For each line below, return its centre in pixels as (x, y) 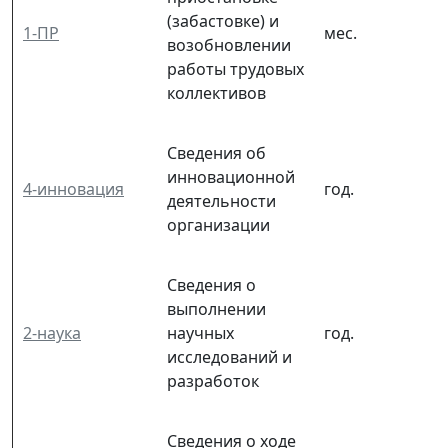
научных (200, 332)
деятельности (221, 200)
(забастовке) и (223, 20)
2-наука (52, 332)
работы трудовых (235, 68)
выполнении (216, 308)
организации (218, 224)
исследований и (229, 356)
